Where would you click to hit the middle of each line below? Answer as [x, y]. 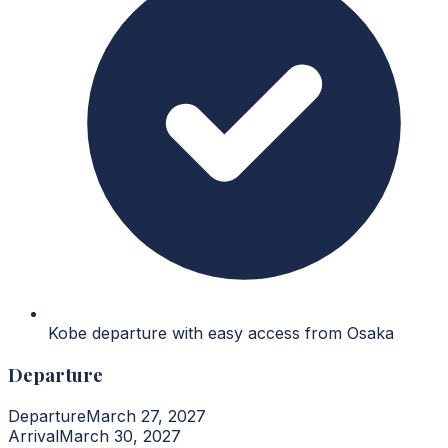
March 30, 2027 [120, 435]
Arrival [33, 435]
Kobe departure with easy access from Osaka [221, 333]
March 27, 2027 [146, 415]
